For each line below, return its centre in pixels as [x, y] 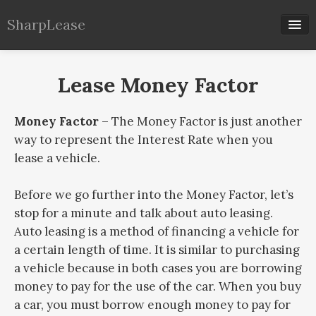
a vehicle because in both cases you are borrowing [158, 268]
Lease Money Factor [158, 85]
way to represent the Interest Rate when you [144, 140]
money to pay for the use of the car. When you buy [158, 286]
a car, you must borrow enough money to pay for [152, 305]
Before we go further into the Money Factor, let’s [154, 195]
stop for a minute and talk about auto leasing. [144, 213]
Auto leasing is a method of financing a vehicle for [157, 231]
